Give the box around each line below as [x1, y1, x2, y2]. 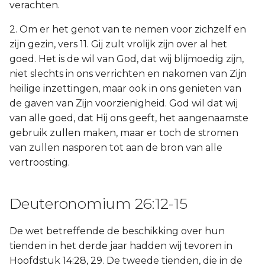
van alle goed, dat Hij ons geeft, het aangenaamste [9, 112, 248, 124]
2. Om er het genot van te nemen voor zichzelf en [9, 24, 246, 35]
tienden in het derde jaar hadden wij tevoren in [9, 240, 232, 251]
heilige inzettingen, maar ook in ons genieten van [9, 83, 241, 94]
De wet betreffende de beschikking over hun [9, 225, 225, 237]
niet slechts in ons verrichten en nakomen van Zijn [9, 68, 247, 79]
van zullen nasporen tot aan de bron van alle [9, 142, 222, 153]
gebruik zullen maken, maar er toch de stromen [9, 127, 238, 138]
